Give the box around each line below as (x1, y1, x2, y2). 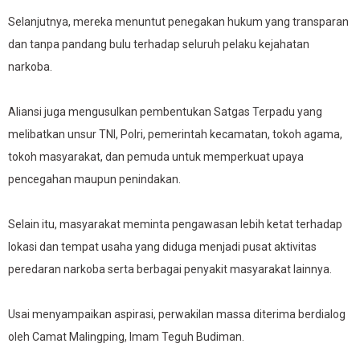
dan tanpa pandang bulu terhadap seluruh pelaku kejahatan (8, 38, 309, 51)
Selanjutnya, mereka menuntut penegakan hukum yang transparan (8, 15, 349, 28)
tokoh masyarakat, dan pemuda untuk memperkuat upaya (8, 150, 304, 163)
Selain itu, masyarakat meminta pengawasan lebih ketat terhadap (8, 218, 342, 231)
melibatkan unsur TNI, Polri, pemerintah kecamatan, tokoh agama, (8, 128, 342, 141)
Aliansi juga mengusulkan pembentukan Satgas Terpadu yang (8, 105, 322, 118)
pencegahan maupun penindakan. (8, 173, 181, 186)
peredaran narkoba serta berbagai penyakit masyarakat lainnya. (8, 263, 332, 276)
